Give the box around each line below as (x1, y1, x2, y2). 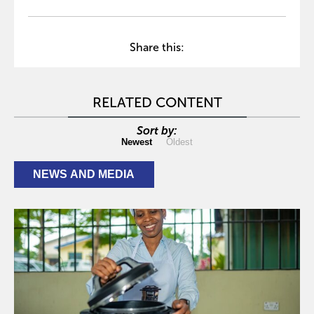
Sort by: (137, 125, 177, 137)
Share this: (130, 41, 184, 54)
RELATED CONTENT (92, 95, 222, 111)
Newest (121, 137, 152, 148)
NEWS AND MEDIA (33, 168, 135, 181)
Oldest (166, 137, 193, 148)
